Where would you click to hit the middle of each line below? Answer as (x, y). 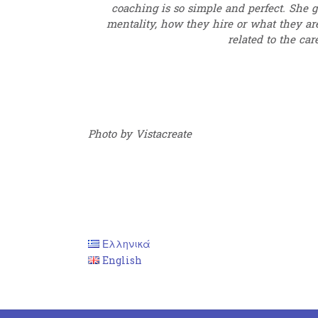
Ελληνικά (127, 244)
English (122, 261)
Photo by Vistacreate (140, 135)
